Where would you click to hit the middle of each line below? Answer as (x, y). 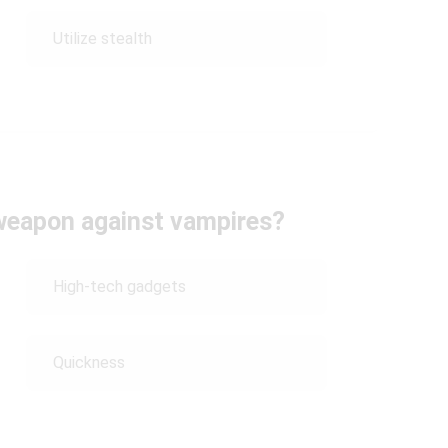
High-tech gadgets (119, 286)
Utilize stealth (102, 38)
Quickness (88, 362)
